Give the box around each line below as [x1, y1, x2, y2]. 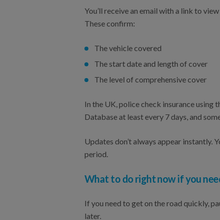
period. [84, 149, 108, 159]
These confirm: [84, 19, 135, 28]
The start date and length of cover [94, 59, 208, 68]
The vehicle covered [94, 43, 162, 53]
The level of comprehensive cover [94, 75, 207, 84]
